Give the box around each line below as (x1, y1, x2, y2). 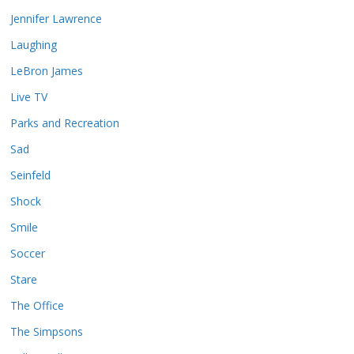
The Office (10, 298, 64, 314)
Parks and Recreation (10, 115, 119, 131)
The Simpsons (10, 324, 83, 340)
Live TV (10, 89, 47, 105)
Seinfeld (10, 168, 51, 183)
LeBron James (10, 63, 83, 79)
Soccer (10, 246, 45, 262)
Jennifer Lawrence (10, 11, 102, 27)
